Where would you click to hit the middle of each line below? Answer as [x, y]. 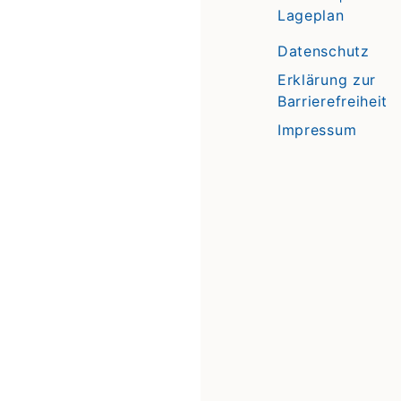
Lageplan [311, 15]
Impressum [317, 129]
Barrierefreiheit [333, 101]
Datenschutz [323, 51]
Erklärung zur [327, 79]
